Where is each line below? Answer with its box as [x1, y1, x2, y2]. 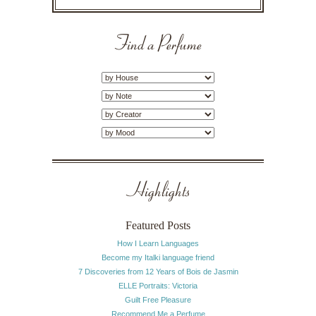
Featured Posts [126, 219, 190, 232]
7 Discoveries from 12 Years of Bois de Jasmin [78, 267, 238, 276]
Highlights [126, 178, 190, 208]
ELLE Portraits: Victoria [119, 281, 197, 291]
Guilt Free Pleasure [125, 296, 191, 305]
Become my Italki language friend [102, 253, 214, 262]
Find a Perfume [114, 31, 202, 61]
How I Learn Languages [117, 239, 199, 248]
